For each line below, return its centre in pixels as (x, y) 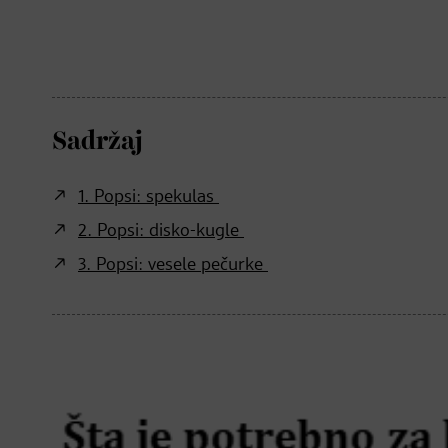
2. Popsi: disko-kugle (161, 231)
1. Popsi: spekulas (148, 197)
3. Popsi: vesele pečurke (173, 265)
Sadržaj (97, 142)
